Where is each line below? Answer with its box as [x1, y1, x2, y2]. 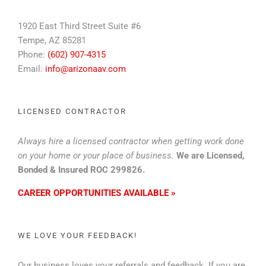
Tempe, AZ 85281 [18, 34, 86, 46]
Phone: [18, 49, 47, 60]
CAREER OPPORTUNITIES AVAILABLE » [18, 187, 176, 198]
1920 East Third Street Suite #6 [18, 20, 141, 31]
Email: [18, 63, 45, 74]
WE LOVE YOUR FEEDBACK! [18, 230, 137, 240]
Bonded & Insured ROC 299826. [18, 164, 145, 175]
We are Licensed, [176, 150, 245, 161]
